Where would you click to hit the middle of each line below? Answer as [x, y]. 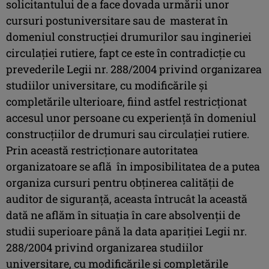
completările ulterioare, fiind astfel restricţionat [126, 101]
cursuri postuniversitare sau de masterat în [117, 20]
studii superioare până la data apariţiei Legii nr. [126, 231]
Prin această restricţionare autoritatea [102, 150]
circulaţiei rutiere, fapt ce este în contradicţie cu [126, 53]
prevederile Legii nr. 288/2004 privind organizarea [134, 69]
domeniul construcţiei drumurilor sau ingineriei [129, 36]
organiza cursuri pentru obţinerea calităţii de [120, 182]
